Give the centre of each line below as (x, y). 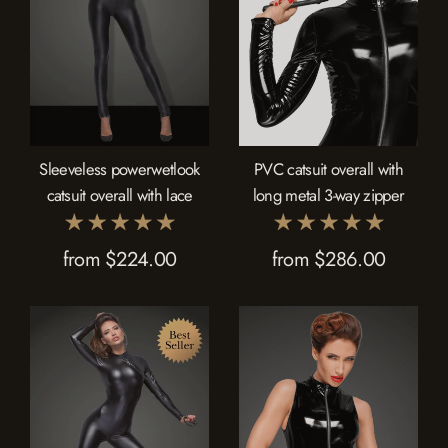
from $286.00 (328, 259)
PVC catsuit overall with (328, 168)
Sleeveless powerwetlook (119, 168)
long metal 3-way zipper (328, 194)
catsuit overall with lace (119, 194)
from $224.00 (119, 259)
